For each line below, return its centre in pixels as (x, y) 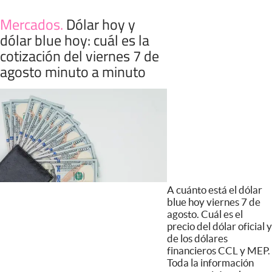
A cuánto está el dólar (214, 190)
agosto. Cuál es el (205, 214)
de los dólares (197, 239)
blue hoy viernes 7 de (213, 202)
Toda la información (210, 263)
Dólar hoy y (101, 24)
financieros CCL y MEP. (218, 251)
